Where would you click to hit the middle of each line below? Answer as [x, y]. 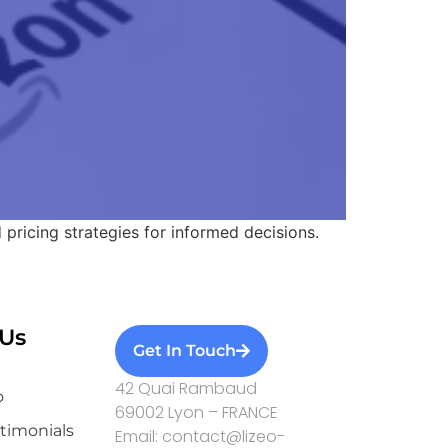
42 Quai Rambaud [185, 389]
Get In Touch [184, 351]
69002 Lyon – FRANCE [196, 413]
